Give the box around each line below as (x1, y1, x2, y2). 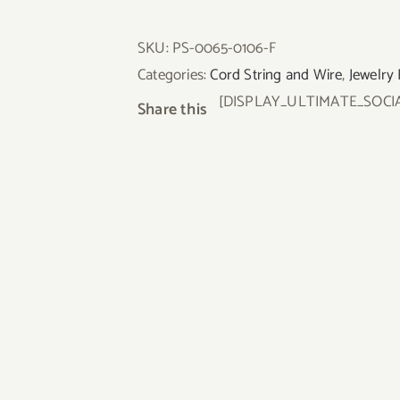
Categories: (137, 62, 211, 87)
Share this (137, 96, 219, 123)
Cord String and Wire (210, 62, 343, 87)
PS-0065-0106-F (172, 36, 276, 61)
